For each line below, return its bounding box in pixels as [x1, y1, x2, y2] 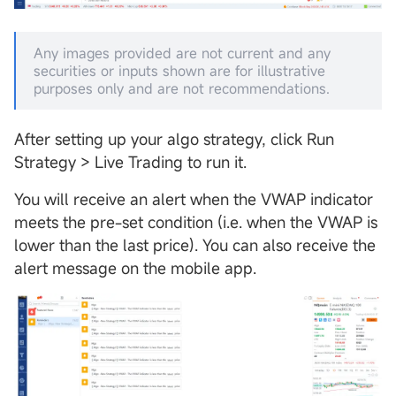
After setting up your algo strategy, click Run [14, 128, 334, 150]
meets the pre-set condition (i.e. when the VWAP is [14, 211, 377, 233]
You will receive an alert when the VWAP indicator [14, 188, 373, 210]
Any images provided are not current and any [34, 43, 331, 64]
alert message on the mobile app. [14, 257, 256, 279]
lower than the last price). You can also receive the [14, 234, 376, 256]
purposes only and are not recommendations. [34, 79, 330, 99]
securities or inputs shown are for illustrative [34, 61, 325, 81]
